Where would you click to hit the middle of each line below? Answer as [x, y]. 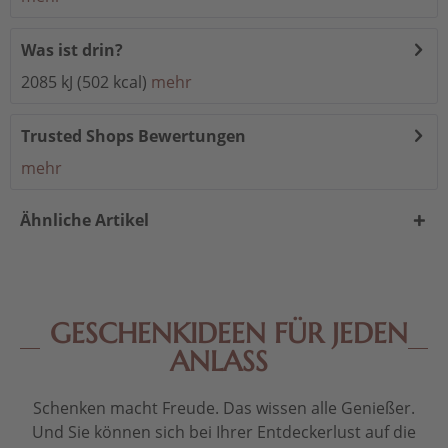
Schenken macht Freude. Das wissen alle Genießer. [224, 408]
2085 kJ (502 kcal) [84, 82]
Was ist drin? [72, 50]
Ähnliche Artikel [84, 220]
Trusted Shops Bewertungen [133, 136]
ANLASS [219, 362]
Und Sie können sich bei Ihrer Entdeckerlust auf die [224, 432]
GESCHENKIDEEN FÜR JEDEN [229, 334]
